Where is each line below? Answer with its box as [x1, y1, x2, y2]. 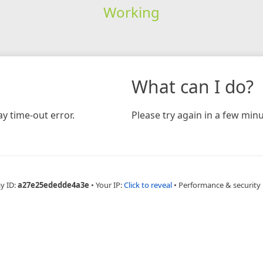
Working [103, 2, 160, 22]
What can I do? [131, 74, 254, 99]
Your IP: [96, 179, 124, 190]
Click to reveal [124, 179, 172, 190]
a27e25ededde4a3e [18, 179, 89, 190]
